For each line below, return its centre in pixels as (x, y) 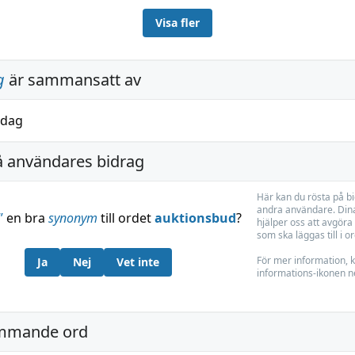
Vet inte (138, 262)
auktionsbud (195, 218)
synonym (73, 218)
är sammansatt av (73, 80)
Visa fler (177, 23)
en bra (25, 218)
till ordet (126, 218)
